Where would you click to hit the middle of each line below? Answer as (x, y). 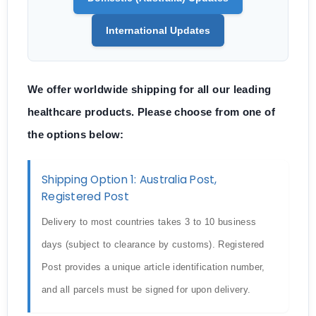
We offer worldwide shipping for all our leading (150, 90)
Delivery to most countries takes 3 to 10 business (149, 222)
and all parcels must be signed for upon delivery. (146, 290)
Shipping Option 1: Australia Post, (129, 180)
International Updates (158, 30)
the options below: (76, 135)
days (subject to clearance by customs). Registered (153, 244)
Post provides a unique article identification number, (153, 267)
